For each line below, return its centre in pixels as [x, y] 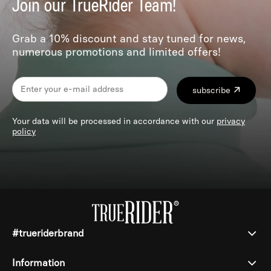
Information [38, 263]
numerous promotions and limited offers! [116, 52]
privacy [231, 121]
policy [24, 131]
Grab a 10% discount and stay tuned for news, [129, 38]
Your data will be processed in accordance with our [114, 121]
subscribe [211, 90]
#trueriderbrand [48, 233]
